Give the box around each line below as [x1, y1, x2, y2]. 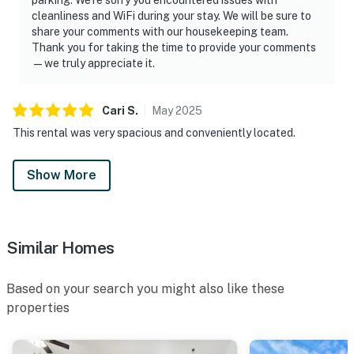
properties [6, 299, 70, 315]
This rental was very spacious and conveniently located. [13, 126, 296, 139]
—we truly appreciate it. [32, 56, 155, 70]
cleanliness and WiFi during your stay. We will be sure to [32, 9, 311, 22]
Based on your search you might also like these [6, 281, 284, 296]
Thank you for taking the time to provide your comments [32, 40, 316, 54]
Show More [27, 167, 96, 183]
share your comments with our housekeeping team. [32, 24, 288, 38]
